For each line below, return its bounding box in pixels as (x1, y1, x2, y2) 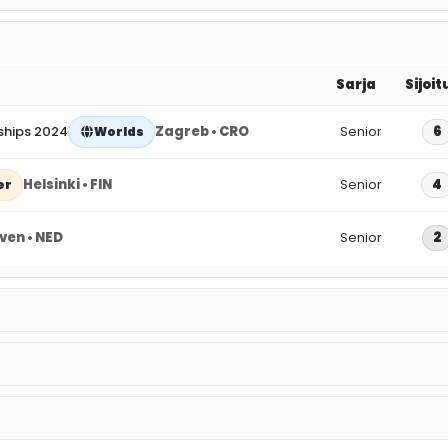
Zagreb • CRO (155, 121, 249, 141)
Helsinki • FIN (23, 174, 112, 194)
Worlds (94, 122, 144, 140)
